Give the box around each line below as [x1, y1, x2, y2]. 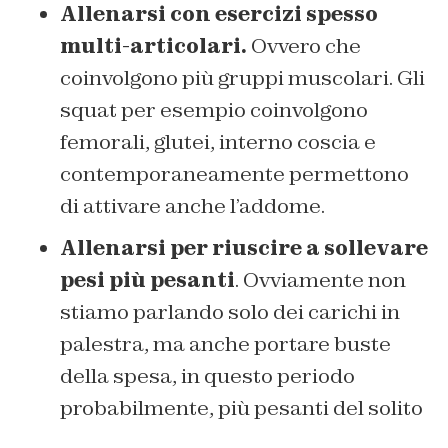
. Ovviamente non [235, 266, 406, 293]
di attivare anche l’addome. [60, 192, 325, 219]
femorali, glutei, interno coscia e [60, 128, 376, 155]
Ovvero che [247, 32, 361, 59]
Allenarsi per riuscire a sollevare [60, 234, 428, 261]
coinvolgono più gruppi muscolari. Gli [60, 64, 425, 91]
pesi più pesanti [60, 266, 235, 293]
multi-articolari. [60, 32, 247, 59]
